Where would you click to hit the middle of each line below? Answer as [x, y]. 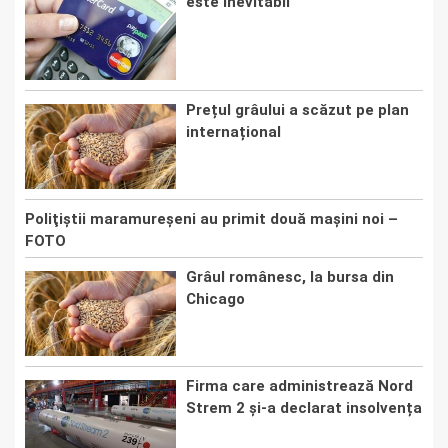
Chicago [215, 299]
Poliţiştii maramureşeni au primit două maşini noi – [211, 219]
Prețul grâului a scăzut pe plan [297, 110]
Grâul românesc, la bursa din [290, 277]
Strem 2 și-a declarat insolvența [304, 408]
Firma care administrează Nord [299, 386]
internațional [233, 132]
